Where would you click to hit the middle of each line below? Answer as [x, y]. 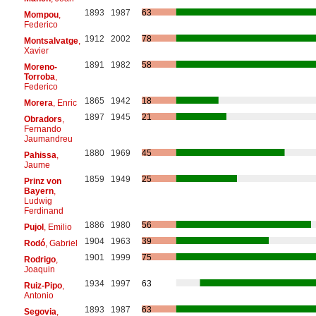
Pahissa [40, 155]
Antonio [38, 295]
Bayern [38, 191]
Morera [38, 103]
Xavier [36, 50]
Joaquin [39, 269]
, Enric [65, 103]
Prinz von [42, 181]
